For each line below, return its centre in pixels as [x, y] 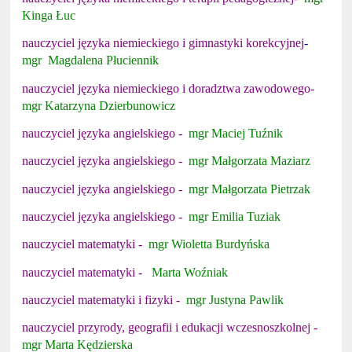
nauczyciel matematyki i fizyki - [104, 299]
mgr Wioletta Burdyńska [209, 244]
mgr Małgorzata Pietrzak [250, 189]
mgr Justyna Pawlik [235, 299]
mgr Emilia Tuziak [235, 216]
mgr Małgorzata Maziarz [250, 161]
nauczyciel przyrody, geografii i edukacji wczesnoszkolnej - [172, 328]
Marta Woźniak [189, 272]
